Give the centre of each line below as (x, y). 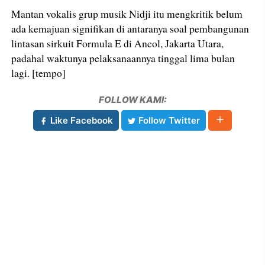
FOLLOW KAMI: (132, 99)
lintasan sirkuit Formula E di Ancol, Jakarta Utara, (118, 43)
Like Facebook (80, 120)
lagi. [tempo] (39, 72)
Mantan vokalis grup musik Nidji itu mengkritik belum (127, 13)
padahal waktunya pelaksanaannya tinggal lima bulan (123, 58)
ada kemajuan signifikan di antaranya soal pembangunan (130, 28)
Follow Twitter (168, 120)
